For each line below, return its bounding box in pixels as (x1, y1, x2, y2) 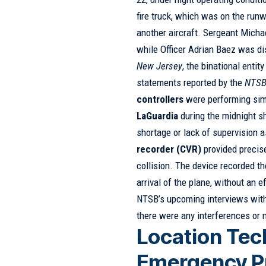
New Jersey (137, 59, 183, 72)
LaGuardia (137, 109, 179, 122)
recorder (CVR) (137, 142, 202, 155)
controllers (137, 93, 184, 105)
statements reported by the (137, 76, 245, 88)
